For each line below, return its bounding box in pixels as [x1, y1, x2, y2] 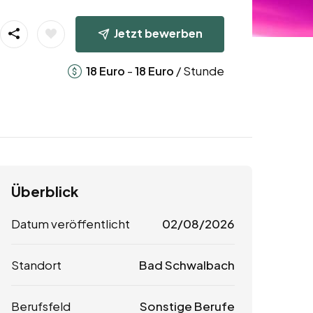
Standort [11, 257, 61, 273]
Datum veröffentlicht [11, 216, 130, 232]
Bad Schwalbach [138, 257, 235, 273]
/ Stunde [173, 62, 224, 78]
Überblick [11, 182, 78, 201]
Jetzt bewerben [113, 25, 203, 41]
